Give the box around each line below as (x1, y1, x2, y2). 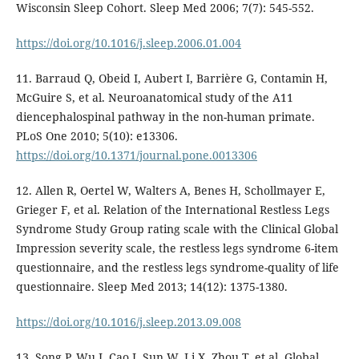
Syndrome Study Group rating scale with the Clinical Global (15, 220, 338, 236)
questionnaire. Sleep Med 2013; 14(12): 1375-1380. (15, 278, 288, 294)
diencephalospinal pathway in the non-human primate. (15, 108, 315, 124)
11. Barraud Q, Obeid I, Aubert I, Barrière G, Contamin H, (15, 70, 328, 86)
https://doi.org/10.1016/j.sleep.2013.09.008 (15, 313, 241, 329)
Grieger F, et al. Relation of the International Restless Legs (15, 201, 329, 217)
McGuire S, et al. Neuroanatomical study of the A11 (15, 89, 293, 105)
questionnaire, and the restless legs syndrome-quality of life (15, 259, 339, 275)
